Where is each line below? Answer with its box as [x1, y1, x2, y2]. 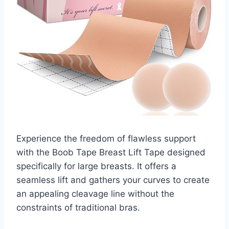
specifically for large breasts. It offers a [16, 161, 176, 172]
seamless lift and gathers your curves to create [16, 175, 210, 186]
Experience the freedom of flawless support [16, 133, 196, 144]
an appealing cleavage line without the [16, 189, 174, 199]
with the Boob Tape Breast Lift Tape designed [16, 147, 205, 158]
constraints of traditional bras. [16, 202, 140, 213]
